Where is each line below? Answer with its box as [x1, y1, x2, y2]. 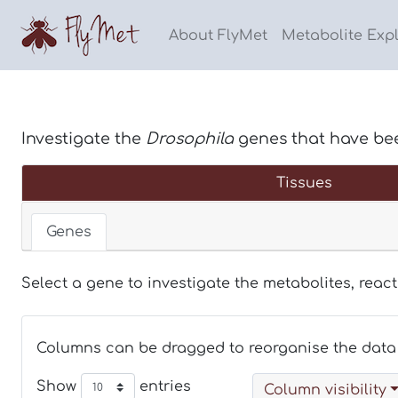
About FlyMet [169, 27, 267, 44]
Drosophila [146, 130, 238, 147]
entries [135, 378, 191, 394]
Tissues [275, 175, 332, 191]
